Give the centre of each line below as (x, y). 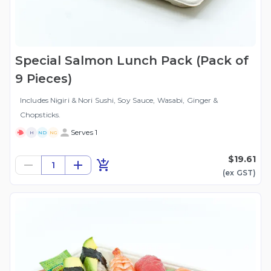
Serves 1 (84, 132)
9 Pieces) (44, 79)
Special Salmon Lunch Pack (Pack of (132, 61)
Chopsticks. (41, 115)
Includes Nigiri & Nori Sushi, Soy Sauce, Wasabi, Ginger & (119, 100)
